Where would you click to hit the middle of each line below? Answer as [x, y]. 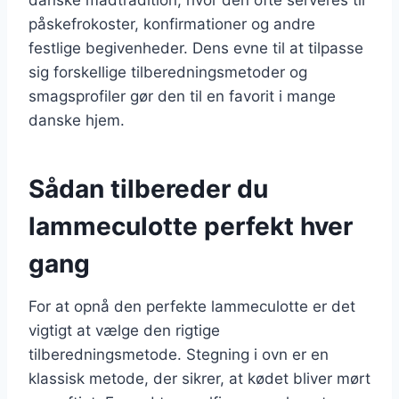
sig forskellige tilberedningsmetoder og [168, 72]
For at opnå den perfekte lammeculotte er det [192, 306]
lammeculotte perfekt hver [191, 226]
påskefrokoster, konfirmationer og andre [172, 24]
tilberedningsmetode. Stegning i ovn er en [179, 354]
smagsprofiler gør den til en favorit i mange [182, 96]
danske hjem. [77, 120]
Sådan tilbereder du [148, 188]
